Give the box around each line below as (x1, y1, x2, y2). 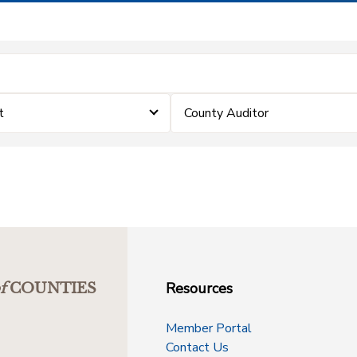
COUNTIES (10, 280, 96, 297)
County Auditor (184, 104, 269, 122)
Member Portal (166, 320, 252, 337)
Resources (166, 279, 233, 298)
